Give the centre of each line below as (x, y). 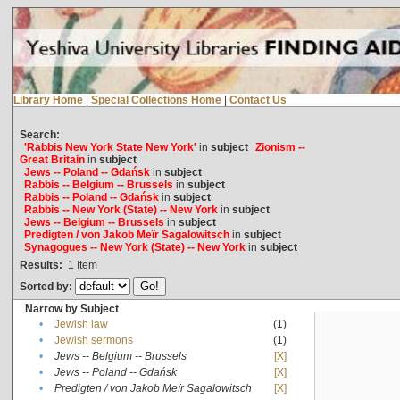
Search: (39, 134)
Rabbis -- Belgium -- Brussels (98, 184)
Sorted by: (47, 286)
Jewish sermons (93, 340)
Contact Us (258, 100)
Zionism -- (280, 147)
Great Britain (52, 159)
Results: (41, 265)
